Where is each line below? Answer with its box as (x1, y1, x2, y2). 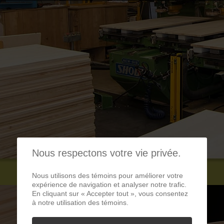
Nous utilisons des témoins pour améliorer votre (32, 171, 183, 179)
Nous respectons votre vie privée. (32, 147, 181, 158)
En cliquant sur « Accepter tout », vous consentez (32, 189, 188, 197)
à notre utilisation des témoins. (32, 198, 128, 206)
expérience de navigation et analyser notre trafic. (32, 180, 186, 188)
